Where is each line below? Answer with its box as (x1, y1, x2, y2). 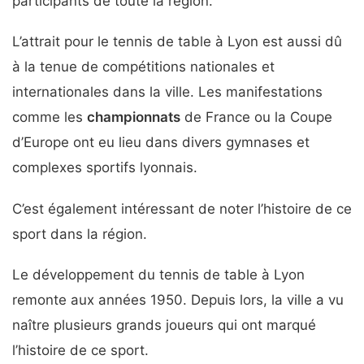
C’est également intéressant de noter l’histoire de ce (12, 200, 352, 217)
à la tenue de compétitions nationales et (12, 58, 275, 76)
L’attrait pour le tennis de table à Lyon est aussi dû (12, 33, 342, 50)
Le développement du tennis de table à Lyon (12, 266, 305, 284)
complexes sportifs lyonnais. (12, 159, 197, 176)
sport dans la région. (12, 225, 147, 242)
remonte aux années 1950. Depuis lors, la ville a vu (12, 292, 344, 309)
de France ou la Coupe (180, 109, 332, 126)
